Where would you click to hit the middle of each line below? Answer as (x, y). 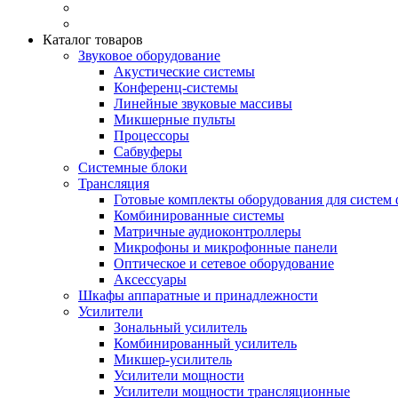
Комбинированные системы (199, 215)
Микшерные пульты (175, 119)
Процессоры (151, 135)
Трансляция (114, 183)
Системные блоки (133, 167)
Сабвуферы (148, 151)
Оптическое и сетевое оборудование (224, 263)
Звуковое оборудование (149, 56)
